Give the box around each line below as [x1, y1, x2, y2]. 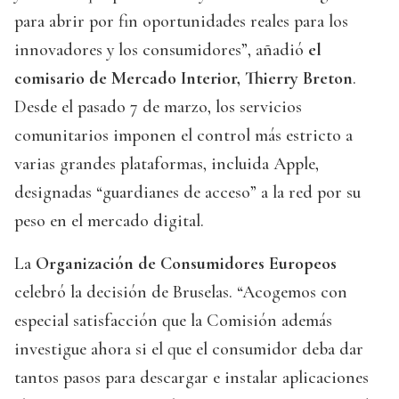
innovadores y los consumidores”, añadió [14, 39, 308, 61]
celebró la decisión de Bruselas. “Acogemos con [14, 281, 347, 304]
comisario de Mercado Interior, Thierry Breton [14, 68, 353, 90]
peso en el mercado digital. [14, 210, 204, 232]
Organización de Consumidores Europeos [36, 253, 337, 275]
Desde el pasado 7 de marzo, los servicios [14, 96, 302, 118]
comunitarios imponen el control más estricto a [14, 125, 353, 147]
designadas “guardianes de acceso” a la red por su [14, 182, 361, 204]
